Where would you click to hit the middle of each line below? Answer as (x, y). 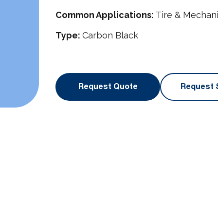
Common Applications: (106, 15)
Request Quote (108, 87)
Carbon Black (110, 35)
